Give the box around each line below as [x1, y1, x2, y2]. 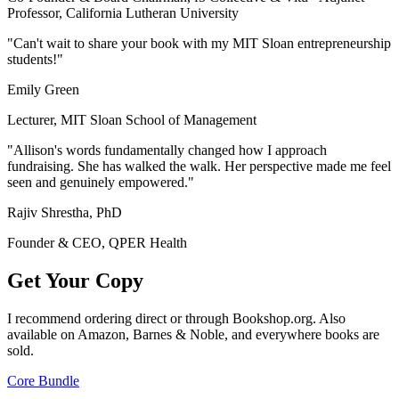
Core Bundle [7, 372, 79, 388]
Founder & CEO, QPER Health [7, 235, 187, 251]
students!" [7, 52, 63, 68]
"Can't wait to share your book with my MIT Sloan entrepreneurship [7, 36, 391, 52]
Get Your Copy [7, 268, 143, 292]
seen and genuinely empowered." [7, 175, 194, 191]
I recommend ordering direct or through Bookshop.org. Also [7, 310, 346, 326]
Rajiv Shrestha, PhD [7, 205, 122, 221]
